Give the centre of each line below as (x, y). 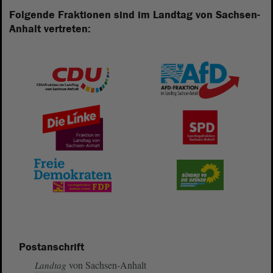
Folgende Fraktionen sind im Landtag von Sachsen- (135, 15)
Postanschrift (51, 247)
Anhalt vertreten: (50, 29)
